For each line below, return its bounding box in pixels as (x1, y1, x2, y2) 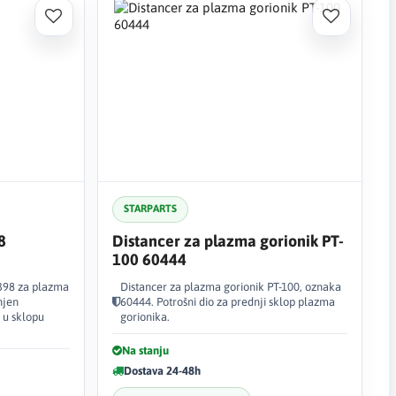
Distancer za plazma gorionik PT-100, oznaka (119, 279, 341, 293)
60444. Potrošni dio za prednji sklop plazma (119, 294, 335, 308)
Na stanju (121, 343, 169, 357)
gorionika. (119, 309, 170, 324)
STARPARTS (123, 202, 177, 215)
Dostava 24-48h (123, 363, 201, 377)
